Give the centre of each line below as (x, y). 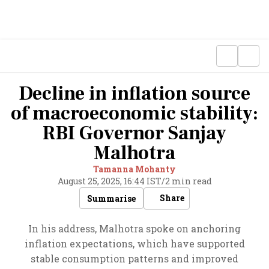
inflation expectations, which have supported (134, 243)
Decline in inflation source (134, 94)
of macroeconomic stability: (134, 113)
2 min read (188, 181)
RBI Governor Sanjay (134, 133)
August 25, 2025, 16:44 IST (109, 181)
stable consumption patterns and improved (134, 258)
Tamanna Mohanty (134, 169)
